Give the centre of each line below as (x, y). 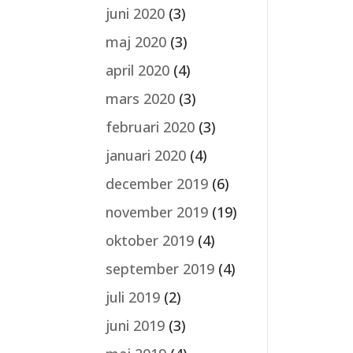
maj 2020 (136, 42)
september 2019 (160, 269)
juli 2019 (133, 297)
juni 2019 (136, 325)
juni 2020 (136, 13)
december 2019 (157, 184)
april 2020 (138, 70)
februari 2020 (150, 127)
